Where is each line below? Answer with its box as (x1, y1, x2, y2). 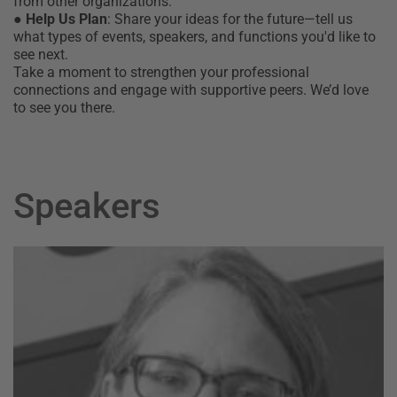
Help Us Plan (26, 11, 107, 27)
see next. (13, 46, 68, 63)
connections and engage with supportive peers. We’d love (13, 82, 369, 98)
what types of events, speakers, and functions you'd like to (13, 28, 376, 45)
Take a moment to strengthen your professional (13, 64, 309, 81)
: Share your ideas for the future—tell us (107, 11, 353, 27)
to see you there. (13, 99, 115, 116)
